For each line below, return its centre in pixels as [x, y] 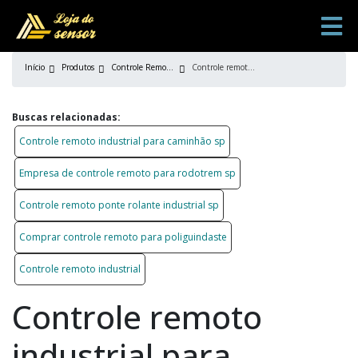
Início [35, 67]
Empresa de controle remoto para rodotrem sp [127, 173]
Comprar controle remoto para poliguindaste [123, 237]
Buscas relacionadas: [66, 117]
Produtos [78, 67]
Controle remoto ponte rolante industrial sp [119, 205]
